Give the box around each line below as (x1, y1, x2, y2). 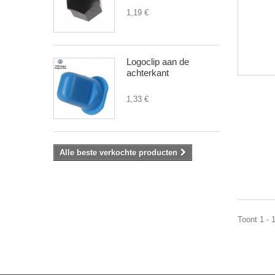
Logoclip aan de (126, 56, 189, 68)
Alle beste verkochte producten (60, 148, 177, 158)
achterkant (126, 68, 169, 79)
